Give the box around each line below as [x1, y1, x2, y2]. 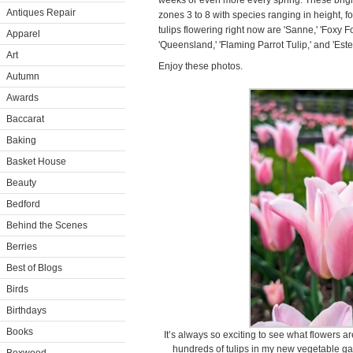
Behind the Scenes [6, 220, 87, 231]
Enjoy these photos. [158, 61, 243, 72]
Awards [6, 92, 39, 103]
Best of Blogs [6, 262, 62, 273]
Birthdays [6, 305, 46, 316]
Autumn [6, 71, 39, 82]
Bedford [6, 199, 40, 210]
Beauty [6, 177, 36, 188]
